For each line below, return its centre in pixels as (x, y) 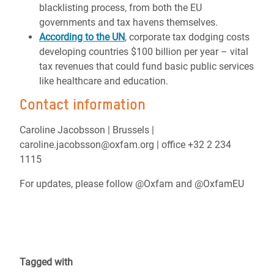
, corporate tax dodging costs (187, 37)
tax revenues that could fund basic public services (146, 66)
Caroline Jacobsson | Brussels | (87, 130)
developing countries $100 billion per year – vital (144, 52)
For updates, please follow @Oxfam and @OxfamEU (132, 184)
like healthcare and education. (104, 81)
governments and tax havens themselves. (128, 22)
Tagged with (46, 262)
